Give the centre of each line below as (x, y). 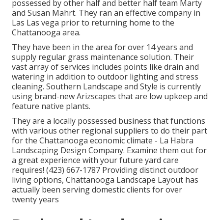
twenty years (35, 200)
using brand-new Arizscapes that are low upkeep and (110, 96)
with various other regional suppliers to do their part (110, 131)
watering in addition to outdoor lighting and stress (105, 77)
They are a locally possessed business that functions (109, 121)
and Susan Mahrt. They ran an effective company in (106, 13)
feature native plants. (51, 106)
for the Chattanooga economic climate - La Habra (103, 141)
